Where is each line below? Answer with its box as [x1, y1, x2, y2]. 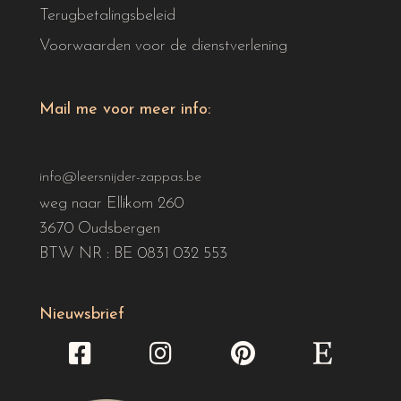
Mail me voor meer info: [39, 101, 210, 119]
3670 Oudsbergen [39, 220, 160, 238]
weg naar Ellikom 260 [39, 195, 183, 213]
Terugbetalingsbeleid [39, 7, 175, 25]
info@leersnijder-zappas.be [39, 170, 201, 185]
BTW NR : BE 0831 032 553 [39, 245, 227, 263]
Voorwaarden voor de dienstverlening [39, 38, 287, 55]
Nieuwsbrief [39, 306, 124, 324]
